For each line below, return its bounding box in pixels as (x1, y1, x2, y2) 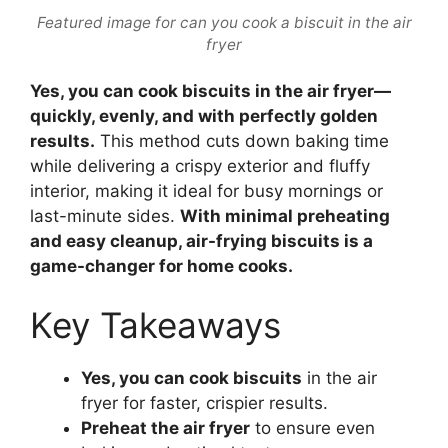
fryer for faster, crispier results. (81, 393, 328, 414)
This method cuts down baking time (95, 130, 389, 151)
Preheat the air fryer (81, 418, 250, 439)
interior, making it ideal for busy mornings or (30, 180, 383, 201)
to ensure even (250, 418, 375, 439)
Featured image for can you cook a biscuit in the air (36, 13, 412, 33)
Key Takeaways (30, 304, 281, 347)
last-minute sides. (30, 205, 180, 226)
